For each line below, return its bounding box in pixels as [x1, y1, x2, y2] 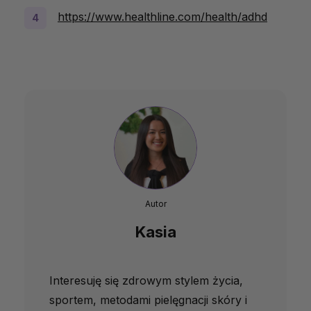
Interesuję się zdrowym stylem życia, [49, 274, 243, 288]
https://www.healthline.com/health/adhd [58, 10, 267, 24]
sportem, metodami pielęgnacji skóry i [49, 293, 247, 308]
